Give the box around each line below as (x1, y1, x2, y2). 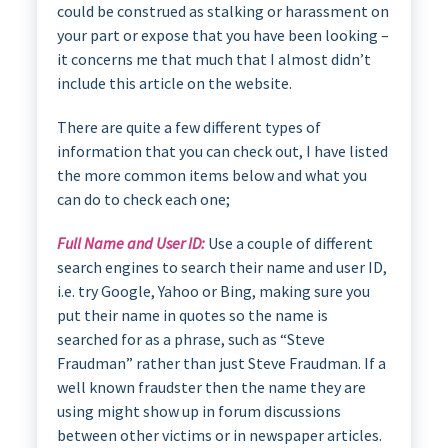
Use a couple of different (204, 233, 373, 254)
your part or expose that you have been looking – (56, 25, 389, 46)
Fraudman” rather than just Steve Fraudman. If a (56, 353, 386, 374)
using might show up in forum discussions (56, 401, 341, 422)
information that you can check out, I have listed (56, 141, 388, 162)
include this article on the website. (56, 73, 292, 94)
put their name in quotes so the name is (56, 305, 328, 326)
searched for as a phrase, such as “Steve (56, 329, 325, 350)
